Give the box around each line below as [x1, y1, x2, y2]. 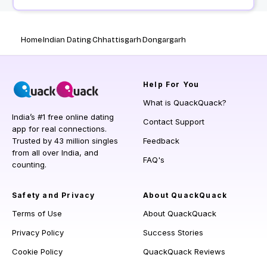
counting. [12, 160, 46, 170]
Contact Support [143, 117, 204, 127]
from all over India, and [12, 148, 98, 158]
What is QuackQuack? [143, 98, 226, 108]
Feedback [143, 136, 179, 146]
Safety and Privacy [12, 191, 95, 200]
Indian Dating [43, 35, 91, 45]
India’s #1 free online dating [12, 112, 114, 122]
